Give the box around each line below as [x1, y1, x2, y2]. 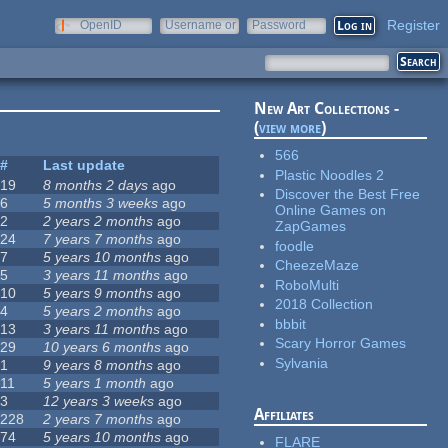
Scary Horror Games [275, 335, 407, 352]
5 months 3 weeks [43, 195, 159, 212]
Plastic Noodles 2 [275, 166, 385, 183]
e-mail [165, 32, 199, 46]
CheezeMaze [275, 257, 360, 274]
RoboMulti [275, 276, 340, 293]
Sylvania [275, 354, 329, 371]
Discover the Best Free [275, 186, 421, 203]
